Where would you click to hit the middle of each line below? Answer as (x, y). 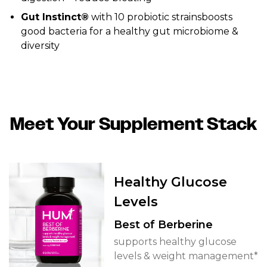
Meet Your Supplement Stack (133, 124)
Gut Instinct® (55, 17)
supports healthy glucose (175, 242)
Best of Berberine (163, 224)
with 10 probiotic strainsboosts (161, 17)
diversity (40, 46)
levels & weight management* (186, 256)
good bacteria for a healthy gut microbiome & (130, 31)
